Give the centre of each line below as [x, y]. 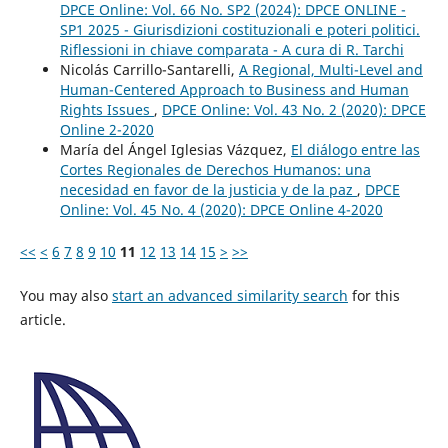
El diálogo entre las [355, 150]
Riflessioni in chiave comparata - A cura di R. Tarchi [231, 50]
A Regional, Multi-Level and [330, 70]
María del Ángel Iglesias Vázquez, [175, 150]
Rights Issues [106, 110]
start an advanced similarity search [229, 296]
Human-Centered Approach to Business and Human [234, 90]
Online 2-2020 [106, 130]
